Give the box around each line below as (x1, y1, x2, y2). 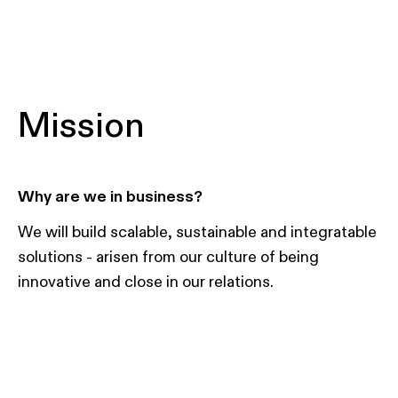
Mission (18, 104, 145, 148)
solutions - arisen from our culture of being (18, 247, 319, 267)
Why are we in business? (18, 187, 203, 207)
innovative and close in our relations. (18, 272, 274, 292)
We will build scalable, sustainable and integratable (18, 222, 377, 243)
